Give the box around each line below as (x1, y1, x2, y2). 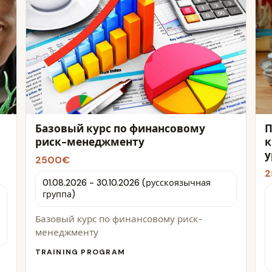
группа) (42, 189, 75, 200)
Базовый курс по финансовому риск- (35, 212, 203, 225)
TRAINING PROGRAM (35, 247, 125, 257)
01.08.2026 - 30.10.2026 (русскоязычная (42, 177, 211, 189)
